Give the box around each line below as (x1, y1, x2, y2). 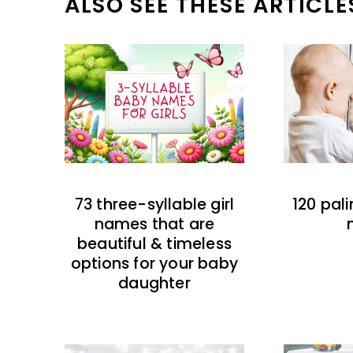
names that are (94, 213, 215, 235)
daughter (118, 272, 191, 294)
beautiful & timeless (77, 232, 232, 255)
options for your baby (70, 252, 239, 274)
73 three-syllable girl (74, 193, 235, 215)
